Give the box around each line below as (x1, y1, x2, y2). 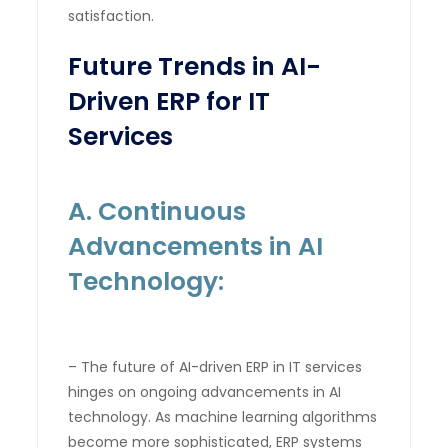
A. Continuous (68, 193, 247, 229)
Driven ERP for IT (68, 83, 271, 119)
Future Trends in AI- (68, 48, 322, 84)
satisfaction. (68, 5, 155, 26)
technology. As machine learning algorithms (68, 406, 378, 427)
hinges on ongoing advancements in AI (68, 381, 342, 402)
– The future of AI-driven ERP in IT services (68, 356, 363, 377)
